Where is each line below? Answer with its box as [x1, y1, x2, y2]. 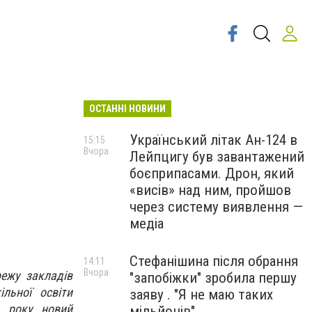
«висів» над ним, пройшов [130, 182, 291, 198]
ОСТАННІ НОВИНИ [89, 103, 166, 114]
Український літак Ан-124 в [130, 132, 297, 148]
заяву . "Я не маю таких [130, 286, 273, 303]
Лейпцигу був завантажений [130, 148, 304, 165]
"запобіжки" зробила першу [130, 270, 297, 286]
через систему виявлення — [130, 198, 303, 215]
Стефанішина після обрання [130, 253, 298, 270]
